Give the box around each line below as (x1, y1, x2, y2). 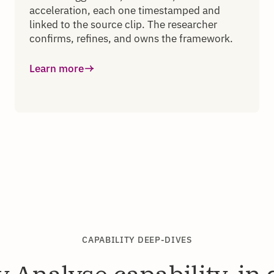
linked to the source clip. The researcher (29, 17, 217, 31)
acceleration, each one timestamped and (29, 3, 220, 17)
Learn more (29, 61, 84, 75)
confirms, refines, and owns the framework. (29, 31, 233, 45)
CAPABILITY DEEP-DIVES (82, 234, 192, 245)
